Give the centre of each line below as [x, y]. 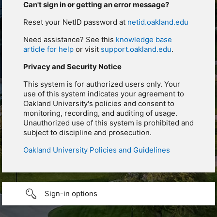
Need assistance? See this [70, 40]
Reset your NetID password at [75, 22]
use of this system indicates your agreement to [104, 94]
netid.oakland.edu [158, 22]
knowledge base [144, 40]
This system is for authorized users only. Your [102, 84]
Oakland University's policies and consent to [99, 104]
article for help [48, 49]
